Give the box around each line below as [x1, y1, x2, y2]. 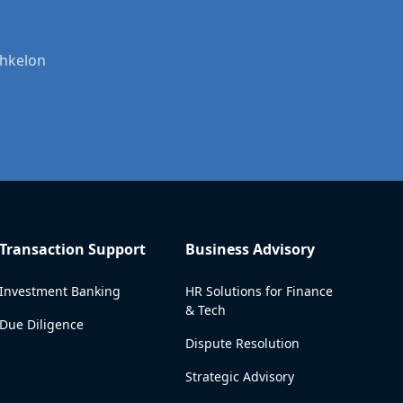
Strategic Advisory [184, 368, 294, 385]
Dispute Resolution [184, 335, 300, 352]
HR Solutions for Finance [184, 282, 333, 300]
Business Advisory [184, 239, 315, 259]
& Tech [184, 301, 226, 318]
